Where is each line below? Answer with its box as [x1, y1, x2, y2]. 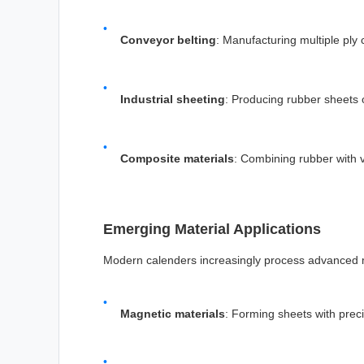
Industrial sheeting [120, 92, 225, 106]
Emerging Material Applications [103, 220, 321, 237]
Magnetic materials [120, 307, 225, 321]
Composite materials [120, 151, 234, 165]
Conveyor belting [120, 32, 216, 46]
